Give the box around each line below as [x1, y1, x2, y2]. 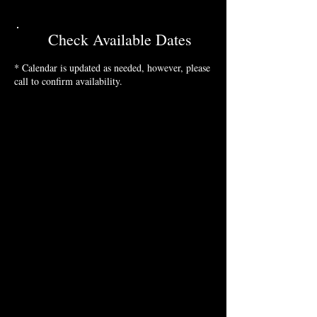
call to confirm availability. [14, 74, 122, 88]
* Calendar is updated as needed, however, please [14, 61, 210, 74]
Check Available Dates [48, 29, 192, 50]
